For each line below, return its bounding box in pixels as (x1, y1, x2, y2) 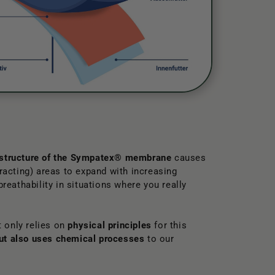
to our (144, 233, 174, 245)
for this (151, 220, 187, 231)
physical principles (68, 220, 152, 231)
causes (171, 152, 206, 164)
